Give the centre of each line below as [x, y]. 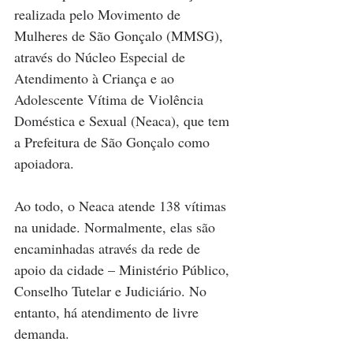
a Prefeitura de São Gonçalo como [114, 142]
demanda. [44, 334]
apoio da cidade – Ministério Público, [124, 270]
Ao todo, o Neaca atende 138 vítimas [122, 206]
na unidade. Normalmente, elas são [117, 227]
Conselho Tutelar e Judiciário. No [112, 291]
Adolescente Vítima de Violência [111, 100]
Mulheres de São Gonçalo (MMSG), [121, 36]
